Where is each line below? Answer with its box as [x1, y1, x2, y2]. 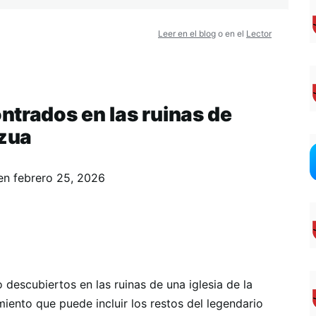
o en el [216, 28, 246, 39]
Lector [246, 28, 272, 39]
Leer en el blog [158, 28, 216, 39]
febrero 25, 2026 [13, 171, 105, 185]
